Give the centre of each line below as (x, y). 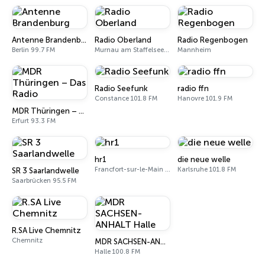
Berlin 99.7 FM (33, 50)
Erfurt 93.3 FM (34, 121)
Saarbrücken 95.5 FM (44, 181)
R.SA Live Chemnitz (46, 230)
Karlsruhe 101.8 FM (207, 169)
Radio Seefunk (121, 88)
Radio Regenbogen (213, 40)
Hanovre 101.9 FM (205, 98)
